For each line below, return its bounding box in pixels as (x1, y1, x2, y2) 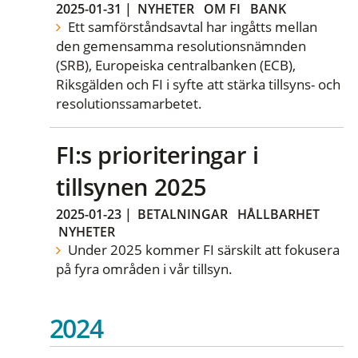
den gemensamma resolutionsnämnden (56, 36, 307, 55)
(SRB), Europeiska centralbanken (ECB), (56, 55, 296, 74)
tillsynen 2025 (56, 170, 208, 202)
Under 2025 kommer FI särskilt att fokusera (64, 241, 340, 260)
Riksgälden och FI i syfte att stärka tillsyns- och (56, 74, 341, 93)
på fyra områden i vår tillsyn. (56, 260, 233, 279)
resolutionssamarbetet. (56, 93, 203, 113)
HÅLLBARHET (237, 205, 320, 224)
